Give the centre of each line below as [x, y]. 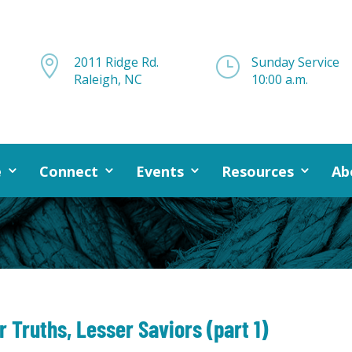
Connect [68, 172]
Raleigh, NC [108, 79]
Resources [257, 172]
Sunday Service [295, 62]
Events [159, 172]
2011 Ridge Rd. [116, 62]
